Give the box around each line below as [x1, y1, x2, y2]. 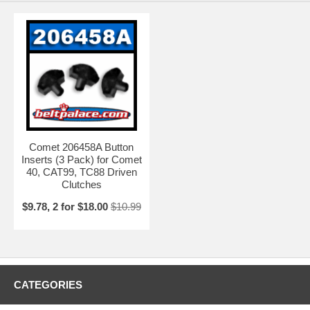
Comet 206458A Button [29, 140, 134, 153]
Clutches [61, 178, 102, 190]
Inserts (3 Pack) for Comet [21, 153, 142, 165]
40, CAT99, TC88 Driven [26, 165, 137, 178]
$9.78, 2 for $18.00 [21, 200, 108, 212]
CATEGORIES [14, 278, 82, 291]
